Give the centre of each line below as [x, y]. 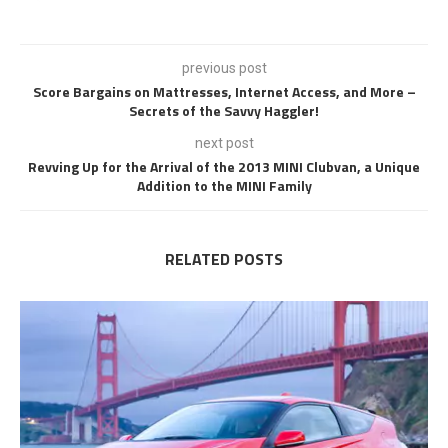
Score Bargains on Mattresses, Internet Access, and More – [224, 91]
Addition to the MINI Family [224, 185]
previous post [224, 67]
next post [224, 142]
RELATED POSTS [224, 258]
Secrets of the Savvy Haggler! [224, 110]
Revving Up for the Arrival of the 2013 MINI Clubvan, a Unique [224, 166]
